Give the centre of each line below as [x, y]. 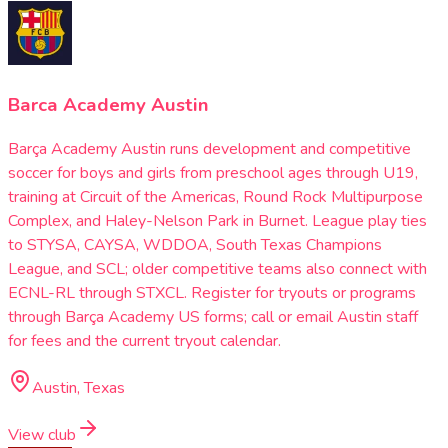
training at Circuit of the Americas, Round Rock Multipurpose [215, 197]
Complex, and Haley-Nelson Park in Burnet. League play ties [217, 221]
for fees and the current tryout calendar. [144, 341]
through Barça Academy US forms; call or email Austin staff [213, 317]
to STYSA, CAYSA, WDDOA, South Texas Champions [195, 245]
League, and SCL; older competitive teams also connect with [217, 269]
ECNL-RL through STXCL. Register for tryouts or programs [212, 293]
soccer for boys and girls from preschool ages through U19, [213, 173]
